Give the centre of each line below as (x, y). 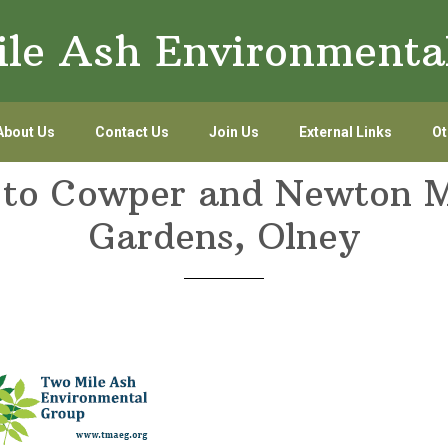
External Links (345, 132)
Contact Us (131, 132)
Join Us (233, 132)
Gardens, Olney (224, 236)
